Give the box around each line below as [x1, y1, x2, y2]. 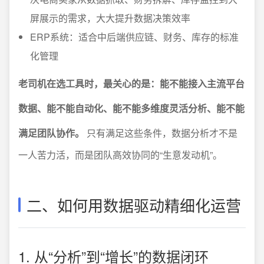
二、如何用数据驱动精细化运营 [27, 194, 241, 216]
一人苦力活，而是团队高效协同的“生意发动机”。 [18, 148, 222, 161]
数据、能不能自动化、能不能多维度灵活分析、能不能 [18, 101, 245, 115]
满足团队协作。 [18, 126, 84, 140]
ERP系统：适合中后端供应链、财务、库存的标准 [30, 30, 239, 44]
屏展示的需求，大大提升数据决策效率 [30, 11, 190, 25]
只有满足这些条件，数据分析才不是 [84, 126, 237, 140]
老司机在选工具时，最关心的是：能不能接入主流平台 [18, 77, 245, 90]
